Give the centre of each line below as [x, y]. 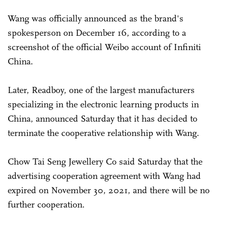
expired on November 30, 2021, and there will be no [109, 190]
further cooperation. [46, 204]
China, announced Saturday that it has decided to [102, 118]
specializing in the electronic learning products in [103, 104]
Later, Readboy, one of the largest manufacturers [101, 90]
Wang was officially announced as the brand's [96, 18]
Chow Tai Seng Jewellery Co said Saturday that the [105, 161]
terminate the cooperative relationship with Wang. [104, 133]
